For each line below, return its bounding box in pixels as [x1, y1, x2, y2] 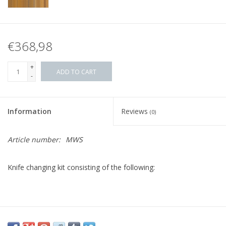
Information [8, 106, 51, 117]
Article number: [8, 135, 61, 145]
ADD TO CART [56, 68, 96, 77]
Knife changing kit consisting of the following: [8, 162, 155, 173]
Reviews [121, 106, 150, 117]
